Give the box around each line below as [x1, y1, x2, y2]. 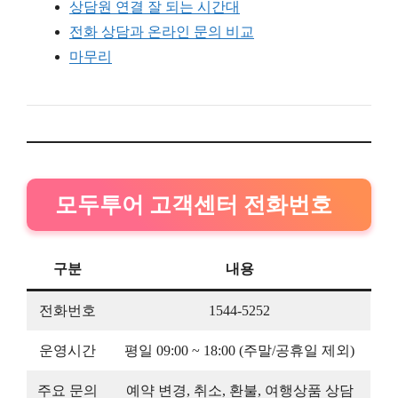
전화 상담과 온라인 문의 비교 [69, 23, 254, 39]
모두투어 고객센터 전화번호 [55, 192, 332, 217]
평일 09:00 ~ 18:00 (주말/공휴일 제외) [124, 342, 354, 358]
